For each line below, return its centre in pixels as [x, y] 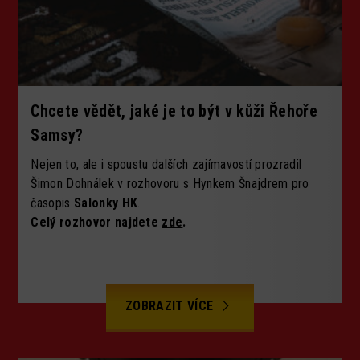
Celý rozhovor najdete [96, 223]
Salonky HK [106, 203]
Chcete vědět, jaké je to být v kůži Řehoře [174, 111]
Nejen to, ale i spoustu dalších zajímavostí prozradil [166, 165]
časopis [52, 203]
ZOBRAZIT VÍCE [171, 306]
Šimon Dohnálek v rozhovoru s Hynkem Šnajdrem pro [170, 184]
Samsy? [57, 135]
